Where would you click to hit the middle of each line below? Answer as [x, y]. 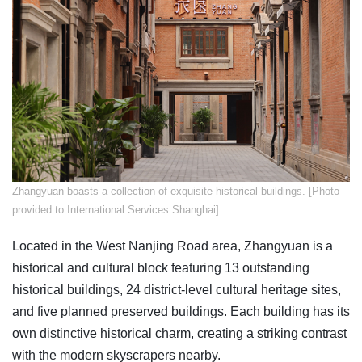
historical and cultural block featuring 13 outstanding [161, 267]
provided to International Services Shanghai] [116, 209]
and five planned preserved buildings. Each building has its [181, 311]
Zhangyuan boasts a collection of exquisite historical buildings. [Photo [176, 191]
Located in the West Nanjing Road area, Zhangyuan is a [173, 246]
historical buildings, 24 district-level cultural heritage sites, [177, 289]
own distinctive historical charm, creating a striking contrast [179, 333]
